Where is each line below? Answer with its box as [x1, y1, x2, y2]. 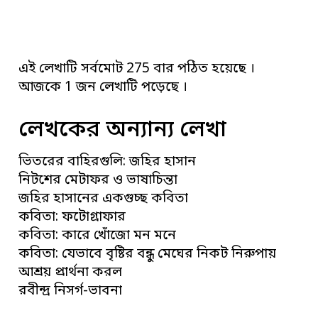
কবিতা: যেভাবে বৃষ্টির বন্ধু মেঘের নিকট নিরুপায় [18, 245, 277, 263]
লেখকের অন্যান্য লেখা [18, 115, 227, 146]
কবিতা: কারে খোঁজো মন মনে [18, 226, 177, 245]
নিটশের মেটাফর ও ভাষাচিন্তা [18, 171, 178, 190]
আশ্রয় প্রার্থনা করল [18, 263, 123, 282]
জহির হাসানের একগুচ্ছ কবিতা [18, 190, 189, 208]
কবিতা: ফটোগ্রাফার [18, 208, 126, 226]
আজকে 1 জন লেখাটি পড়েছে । [18, 78, 188, 97]
